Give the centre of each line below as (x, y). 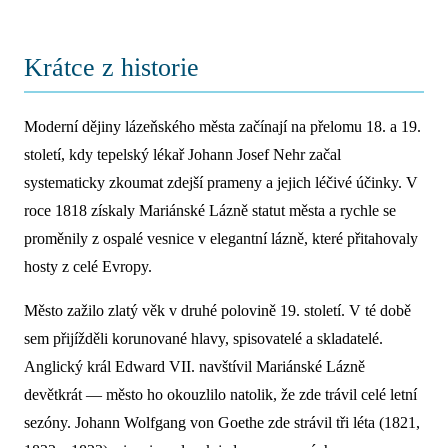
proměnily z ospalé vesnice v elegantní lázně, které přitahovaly (221, 238)
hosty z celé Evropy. (88, 266)
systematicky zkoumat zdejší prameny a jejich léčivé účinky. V (221, 182)
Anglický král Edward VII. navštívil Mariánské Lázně (194, 366)
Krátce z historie (111, 67)
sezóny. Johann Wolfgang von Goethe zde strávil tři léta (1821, (222, 422)
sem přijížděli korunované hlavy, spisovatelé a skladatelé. (203, 338)
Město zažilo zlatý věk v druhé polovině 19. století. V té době (217, 310)
